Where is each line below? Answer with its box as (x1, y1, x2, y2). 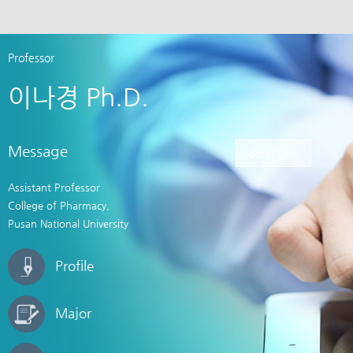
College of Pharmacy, (8, 199, 113, 211)
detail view (248, 147, 299, 159)
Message (8, 142, 68, 159)
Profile (55, 258, 94, 273)
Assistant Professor (8, 181, 100, 193)
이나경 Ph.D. (8, 82, 149, 111)
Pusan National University (8, 217, 128, 229)
